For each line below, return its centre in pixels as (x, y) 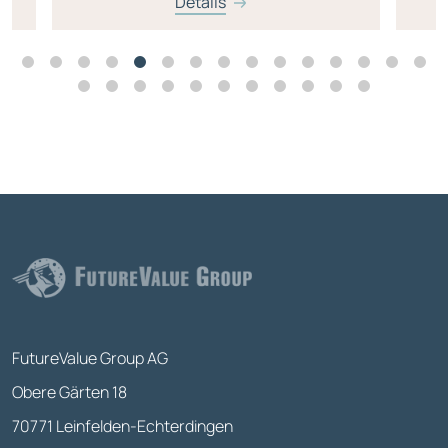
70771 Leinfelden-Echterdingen (122, 426)
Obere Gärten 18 (69, 392)
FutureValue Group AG (90, 358)
